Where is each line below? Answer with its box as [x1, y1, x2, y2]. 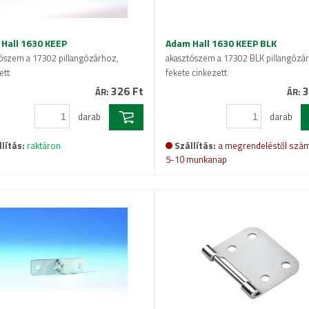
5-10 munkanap [166, 152, 227, 167]
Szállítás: [175, 139, 216, 153]
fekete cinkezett [166, 66, 227, 79]
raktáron [26, 139, 61, 153]
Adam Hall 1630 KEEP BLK [166, 36, 277, 50]
